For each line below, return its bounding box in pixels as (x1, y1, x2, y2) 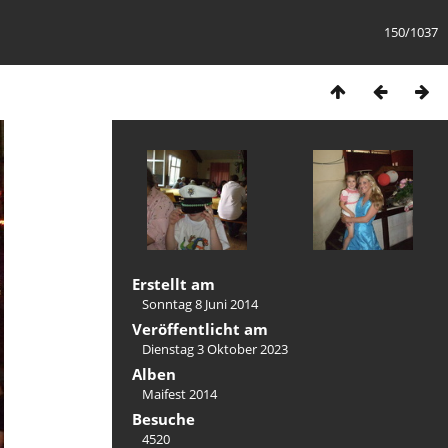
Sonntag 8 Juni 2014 (142, 295, 258, 313)
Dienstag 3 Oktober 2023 (142, 340, 288, 358)
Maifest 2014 (142, 385, 217, 403)
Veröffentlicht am (132, 319, 268, 339)
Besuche (132, 409, 195, 429)
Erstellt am (132, 274, 215, 294)
